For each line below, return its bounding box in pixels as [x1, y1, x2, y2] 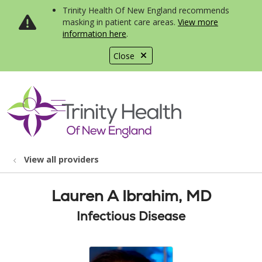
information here [63, 28, 126, 39]
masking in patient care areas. [63, 16, 178, 27]
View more [178, 16, 218, 27]
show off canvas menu [50, 92, 223, 115]
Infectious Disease [77, 208, 185, 224]
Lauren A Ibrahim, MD [51, 186, 211, 206]
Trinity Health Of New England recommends [63, 5, 229, 16]
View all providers [24, 154, 99, 165]
